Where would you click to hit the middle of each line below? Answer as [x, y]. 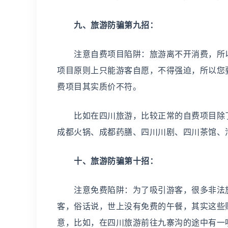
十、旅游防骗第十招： [116, 161]
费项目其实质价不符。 [99, 87]
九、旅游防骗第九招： [116, 25]
